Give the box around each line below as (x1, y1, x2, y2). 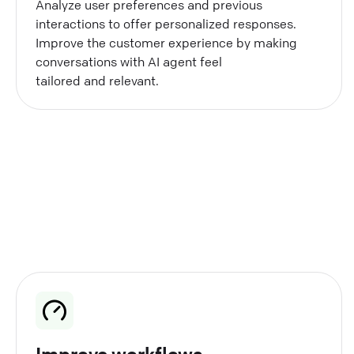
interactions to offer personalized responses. (36, 15, 296, 32)
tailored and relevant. (36, 72, 159, 88)
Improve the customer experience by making (36, 34, 297, 51)
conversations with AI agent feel (36, 53, 222, 70)
